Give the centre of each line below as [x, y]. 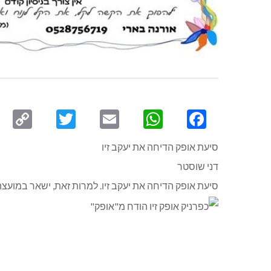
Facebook [157, 119]
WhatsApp [111, 119]
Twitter [34, 119]
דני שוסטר [198, 166]
